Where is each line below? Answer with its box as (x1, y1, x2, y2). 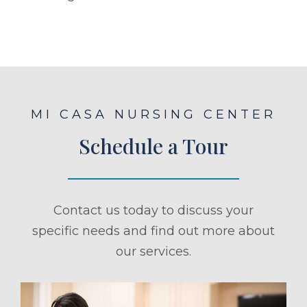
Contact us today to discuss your (53, 203, 254, 219)
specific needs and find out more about (32, 223, 275, 239)
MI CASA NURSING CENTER (31, 107, 276, 123)
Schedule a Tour (79, 132, 228, 160)
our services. (116, 244, 191, 260)
